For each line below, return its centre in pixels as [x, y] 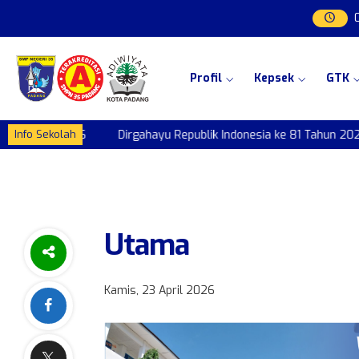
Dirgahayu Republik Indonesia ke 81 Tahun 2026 [226, 135]
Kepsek [274, 78]
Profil [206, 78]
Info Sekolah [45, 134]
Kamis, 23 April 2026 [159, 290]
